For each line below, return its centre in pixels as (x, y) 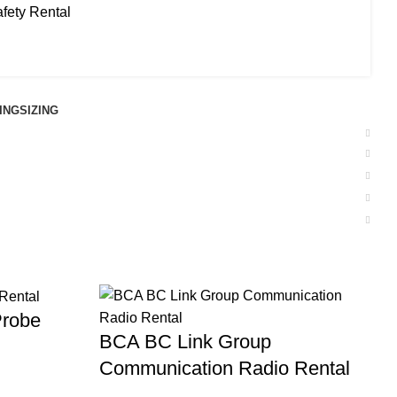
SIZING (39, 110)
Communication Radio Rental (225, 368)
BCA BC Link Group (185, 342)
